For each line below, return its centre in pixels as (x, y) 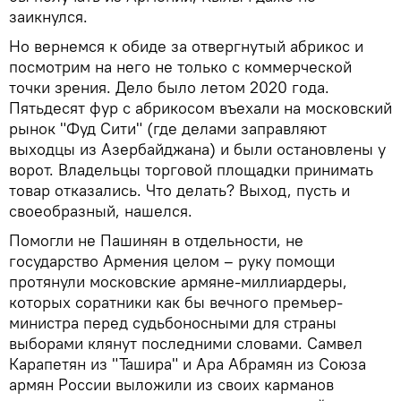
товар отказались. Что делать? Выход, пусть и (179, 190)
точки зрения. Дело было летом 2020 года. (169, 87)
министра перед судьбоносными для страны (173, 322)
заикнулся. (48, 16)
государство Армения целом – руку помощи (172, 260)
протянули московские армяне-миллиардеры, (178, 281)
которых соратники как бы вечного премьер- (176, 302)
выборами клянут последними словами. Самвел (186, 343)
